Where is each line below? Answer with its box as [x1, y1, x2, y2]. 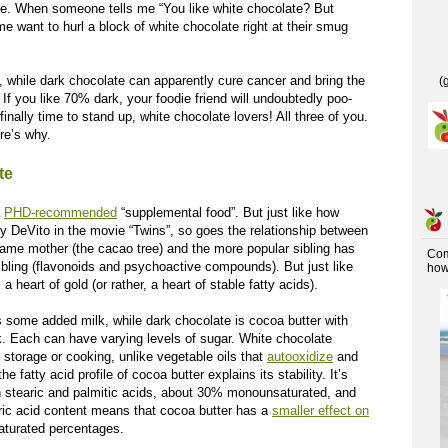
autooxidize [267, 349, 333, 364]
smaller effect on [272, 403, 369, 418]
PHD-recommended [4, 205, 117, 220]
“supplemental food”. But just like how [117, 205, 339, 220]
